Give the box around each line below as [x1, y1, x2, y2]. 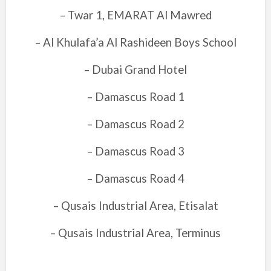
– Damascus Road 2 [87, 117, 184, 131]
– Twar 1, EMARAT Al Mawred [59, 8, 212, 22]
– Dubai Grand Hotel [84, 63, 187, 76]
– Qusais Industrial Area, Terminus [50, 226, 221, 240]
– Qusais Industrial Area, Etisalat [53, 199, 218, 212]
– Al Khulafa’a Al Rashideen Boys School [34, 36, 237, 49]
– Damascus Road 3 [87, 145, 184, 158]
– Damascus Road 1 [87, 90, 184, 103]
